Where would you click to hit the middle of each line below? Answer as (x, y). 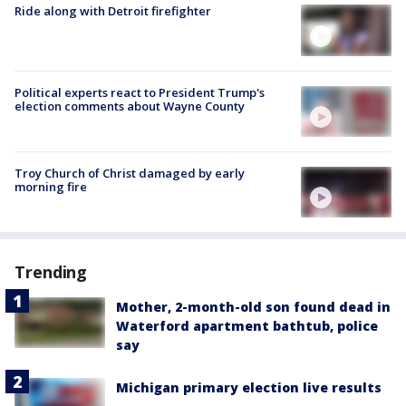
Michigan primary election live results (249, 388)
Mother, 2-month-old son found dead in (253, 307)
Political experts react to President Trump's (140, 92)
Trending (51, 272)
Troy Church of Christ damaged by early (130, 173)
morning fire (51, 186)
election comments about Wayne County (130, 106)
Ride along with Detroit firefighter (113, 11)
